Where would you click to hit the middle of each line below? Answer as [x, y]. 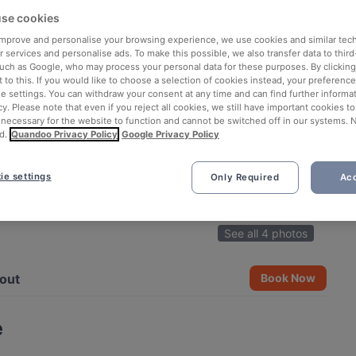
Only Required [245, 177]
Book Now [288, 278]
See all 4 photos [266, 233]
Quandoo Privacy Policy [64, 134]
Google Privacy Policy [170, 134]
